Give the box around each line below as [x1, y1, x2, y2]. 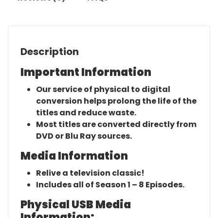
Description [20, 44, 79, 58]
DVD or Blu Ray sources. [36, 130, 132, 142]
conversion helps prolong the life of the [36, 95, 197, 107]
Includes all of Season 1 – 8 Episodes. [36, 179, 184, 190]
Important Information [20, 64, 151, 80]
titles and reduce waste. [36, 107, 136, 118]
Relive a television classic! [36, 167, 145, 179]
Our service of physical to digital [36, 83, 170, 95]
